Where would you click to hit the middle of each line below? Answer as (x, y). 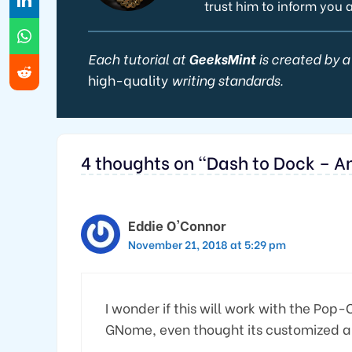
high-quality (128, 80)
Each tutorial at (138, 59)
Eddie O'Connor (177, 225)
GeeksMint (222, 59)
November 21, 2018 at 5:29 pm (207, 244)
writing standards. (226, 80)
